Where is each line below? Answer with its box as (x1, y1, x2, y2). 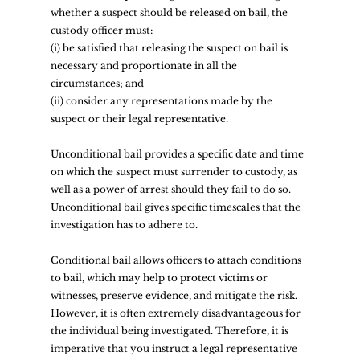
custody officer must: (50, 23, 157, 36)
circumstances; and (50, 76, 149, 89)
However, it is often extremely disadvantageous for (50, 306, 303, 319)
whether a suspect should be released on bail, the (50, 6, 290, 18)
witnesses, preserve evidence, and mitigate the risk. (50, 288, 300, 301)
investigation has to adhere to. (50, 218, 202, 231)
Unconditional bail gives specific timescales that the (50, 200, 303, 213)
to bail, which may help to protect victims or (50, 271, 270, 284)
